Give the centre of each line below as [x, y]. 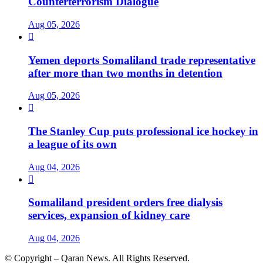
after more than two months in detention [125, 73]
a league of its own [73, 144]
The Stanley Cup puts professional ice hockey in [143, 131]
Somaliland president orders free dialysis [125, 203]
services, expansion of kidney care [109, 215]
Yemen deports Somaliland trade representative [142, 60]
